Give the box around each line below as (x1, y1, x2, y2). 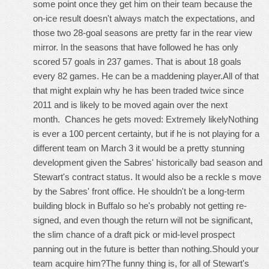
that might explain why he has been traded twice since (33, 85, 244, 95)
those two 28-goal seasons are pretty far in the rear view (33, 28, 252, 38)
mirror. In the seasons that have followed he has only (33, 42, 238, 52)
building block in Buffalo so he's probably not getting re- (33, 201, 247, 211)
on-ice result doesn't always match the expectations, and (33, 13, 255, 23)
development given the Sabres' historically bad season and (33, 157, 262, 168)
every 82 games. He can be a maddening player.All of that (33, 71, 259, 81)
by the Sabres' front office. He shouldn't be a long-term (33, 186, 245, 196)
